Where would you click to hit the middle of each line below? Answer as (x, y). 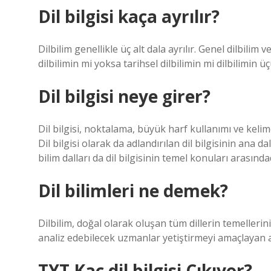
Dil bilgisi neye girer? (124, 96)
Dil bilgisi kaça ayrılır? (129, 16)
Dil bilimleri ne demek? (133, 191)
